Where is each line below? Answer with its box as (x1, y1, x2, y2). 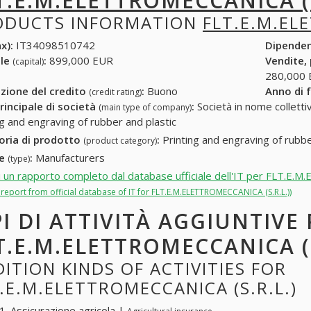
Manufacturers (33, 150, 105, 165)
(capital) (12, 56, 44, 68)
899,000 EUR (47, 53, 113, 68)
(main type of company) (99, 101, 192, 114)
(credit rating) (89, 86, 142, 99)
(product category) (83, 135, 157, 147)
